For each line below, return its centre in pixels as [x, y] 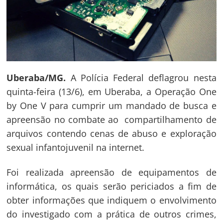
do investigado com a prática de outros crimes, [111, 214]
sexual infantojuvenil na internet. [76, 148]
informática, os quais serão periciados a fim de [111, 186]
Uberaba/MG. [36, 78]
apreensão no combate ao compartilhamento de [111, 120]
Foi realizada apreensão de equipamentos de [111, 172]
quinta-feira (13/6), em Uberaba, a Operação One [111, 92]
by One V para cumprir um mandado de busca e [111, 106]
